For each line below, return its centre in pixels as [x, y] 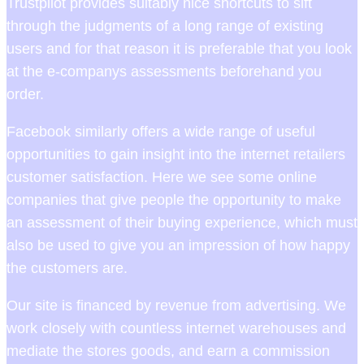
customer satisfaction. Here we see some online [162, 177]
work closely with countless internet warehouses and [176, 328]
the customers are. [67, 268]
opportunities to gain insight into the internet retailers [176, 154]
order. [25, 94]
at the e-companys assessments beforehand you [164, 71]
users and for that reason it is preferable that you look [179, 48]
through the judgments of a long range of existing [165, 26]
